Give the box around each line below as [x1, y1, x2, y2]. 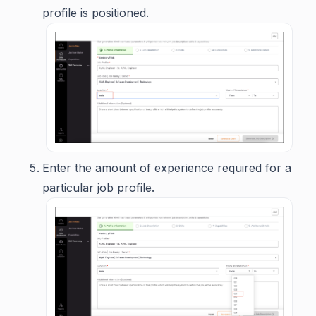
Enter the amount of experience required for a [42, 160, 291, 175]
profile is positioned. [42, 6, 149, 20]
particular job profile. [42, 180, 154, 195]
